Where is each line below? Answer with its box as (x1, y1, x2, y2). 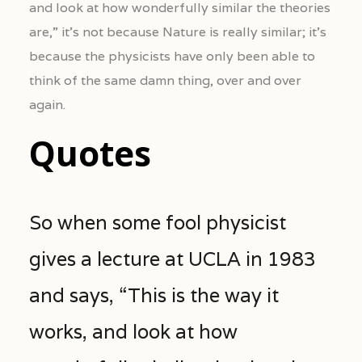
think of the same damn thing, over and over (28, 72, 301, 90)
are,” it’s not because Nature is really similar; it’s (28, 23, 326, 41)
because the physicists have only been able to (28, 48, 315, 65)
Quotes (28, 130, 151, 177)
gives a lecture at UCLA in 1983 (28, 246, 316, 271)
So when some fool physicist (28, 209, 286, 235)
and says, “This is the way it (28, 282, 279, 308)
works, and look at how (28, 318, 238, 344)
